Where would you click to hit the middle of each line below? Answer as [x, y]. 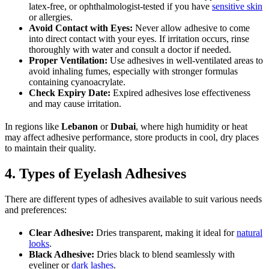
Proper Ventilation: [68, 61]
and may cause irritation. [75, 104]
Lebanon [80, 127]
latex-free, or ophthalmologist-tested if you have [120, 7]
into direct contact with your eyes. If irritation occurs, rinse [139, 39]
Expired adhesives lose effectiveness [180, 93]
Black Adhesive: [62, 255]
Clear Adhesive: [61, 233]
